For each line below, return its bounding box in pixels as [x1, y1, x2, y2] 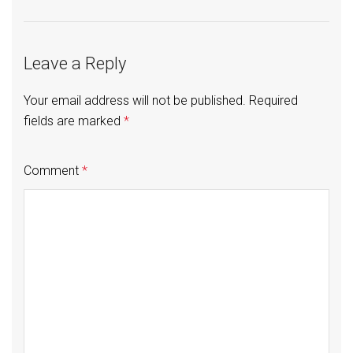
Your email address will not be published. [24, 93, 246, 109]
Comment [24, 163, 82, 179]
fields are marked [24, 113, 124, 129]
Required [249, 93, 298, 109]
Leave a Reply [24, 53, 126, 73]
